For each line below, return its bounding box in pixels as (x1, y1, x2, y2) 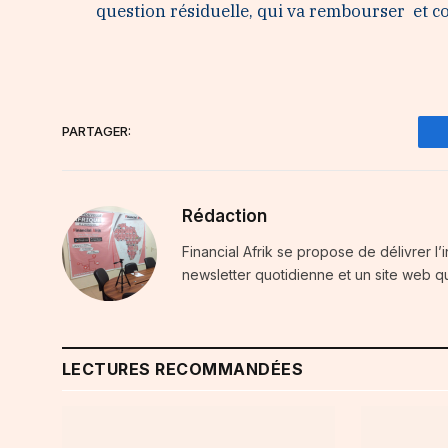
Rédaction (182, 205, 267, 226)
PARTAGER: (62, 123, 131, 140)
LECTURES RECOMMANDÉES (62, 358, 304, 379)
